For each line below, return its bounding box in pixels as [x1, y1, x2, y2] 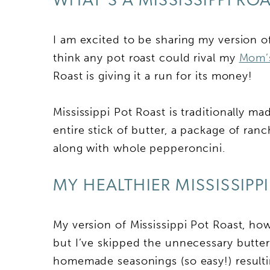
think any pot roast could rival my [53, 51, 239, 64]
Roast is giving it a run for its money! [53, 69, 253, 83]
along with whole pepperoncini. [53, 141, 225, 155]
